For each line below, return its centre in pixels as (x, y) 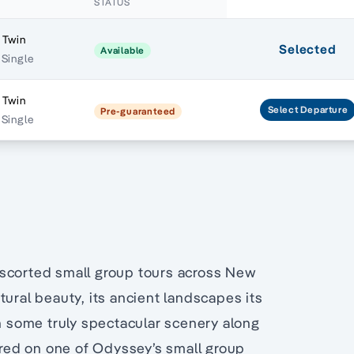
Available (123, 51)
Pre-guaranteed (138, 111)
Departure (324, 110)
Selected (308, 49)
